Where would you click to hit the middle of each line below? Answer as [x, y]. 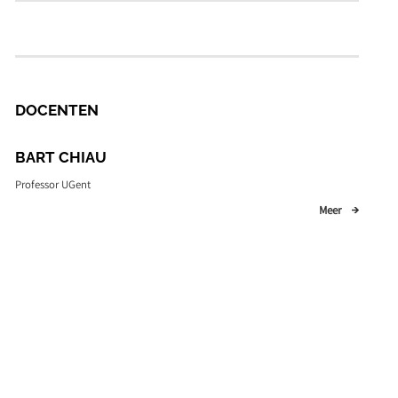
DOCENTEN [56, 110]
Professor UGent [52, 185]
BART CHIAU [60, 157]
